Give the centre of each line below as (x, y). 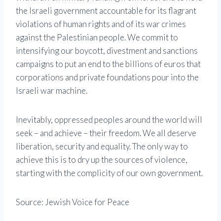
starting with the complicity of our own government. (109, 173)
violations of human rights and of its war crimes (101, 24)
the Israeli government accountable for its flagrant (106, 11)
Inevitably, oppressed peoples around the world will (109, 120)
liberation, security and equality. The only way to (102, 147)
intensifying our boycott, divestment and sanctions (107, 51)
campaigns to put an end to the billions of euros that (108, 64)
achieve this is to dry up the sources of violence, (102, 160)
